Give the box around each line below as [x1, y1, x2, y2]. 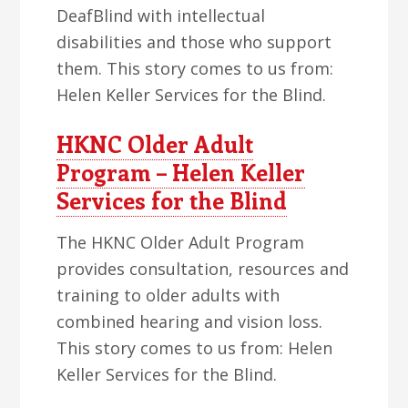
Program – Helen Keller [56, 157, 306, 188]
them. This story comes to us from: [56, 57, 334, 79]
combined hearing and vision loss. [56, 311, 323, 332]
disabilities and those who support [56, 31, 332, 53]
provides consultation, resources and [56, 258, 350, 280]
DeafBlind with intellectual [56, 5, 266, 26]
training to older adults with [56, 284, 280, 306]
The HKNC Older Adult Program [56, 231, 305, 253]
